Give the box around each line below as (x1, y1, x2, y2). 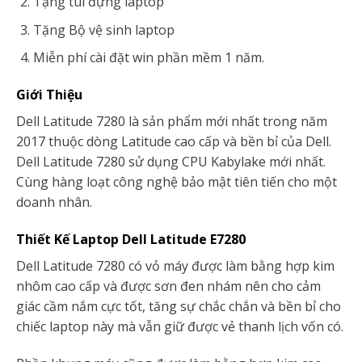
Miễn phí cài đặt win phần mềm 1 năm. (32, 48, 264, 67)
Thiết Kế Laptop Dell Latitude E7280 (16, 230, 246, 249)
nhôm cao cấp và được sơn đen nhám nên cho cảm (16, 277, 321, 296)
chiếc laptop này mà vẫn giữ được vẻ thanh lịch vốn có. (16, 318, 343, 336)
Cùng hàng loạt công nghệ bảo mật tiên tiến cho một (16, 173, 337, 192)
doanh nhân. (16, 193, 92, 212)
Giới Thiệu (16, 86, 82, 104)
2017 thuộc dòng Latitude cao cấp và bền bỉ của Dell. (16, 133, 331, 151)
